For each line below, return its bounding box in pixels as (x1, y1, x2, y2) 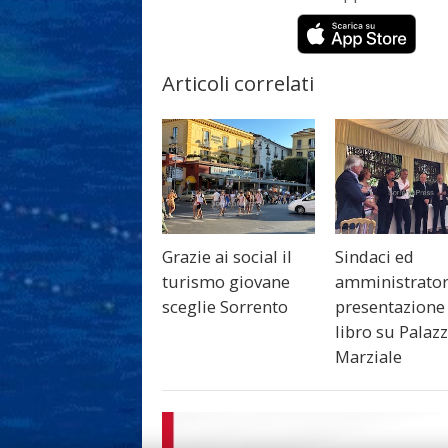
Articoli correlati (162, 69, 314, 98)
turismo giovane (162, 270, 290, 294)
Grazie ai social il (162, 245, 292, 269)
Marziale (335, 345, 403, 369)
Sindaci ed (335, 245, 415, 269)
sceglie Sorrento (162, 295, 288, 319)
